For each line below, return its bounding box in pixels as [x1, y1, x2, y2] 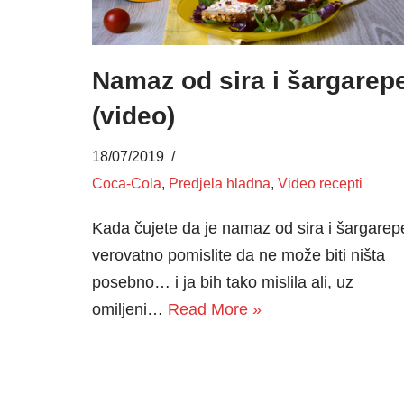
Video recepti [278, 174, 363, 191]
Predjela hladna [169, 174, 271, 191]
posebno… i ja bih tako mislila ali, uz [92, 272, 353, 291]
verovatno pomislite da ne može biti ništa [92, 245, 385, 264]
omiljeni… [92, 299, 168, 318]
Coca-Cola [92, 174, 161, 191]
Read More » [168, 299, 262, 318]
